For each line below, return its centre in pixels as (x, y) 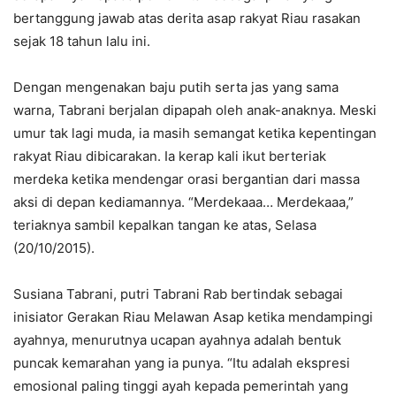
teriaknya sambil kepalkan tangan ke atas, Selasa (165, 225)
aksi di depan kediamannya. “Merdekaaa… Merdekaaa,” (183, 202)
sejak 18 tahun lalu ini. (82, 41)
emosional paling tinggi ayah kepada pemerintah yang (181, 385)
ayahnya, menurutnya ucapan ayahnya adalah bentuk (177, 339)
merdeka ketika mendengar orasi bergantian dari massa (187, 179)
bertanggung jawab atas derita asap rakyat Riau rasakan (187, 18)
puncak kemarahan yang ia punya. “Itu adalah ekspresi (182, 362)
